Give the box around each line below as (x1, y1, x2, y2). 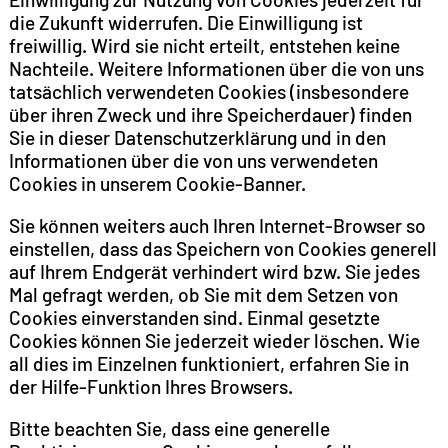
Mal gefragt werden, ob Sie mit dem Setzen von (8, 282, 398, 306)
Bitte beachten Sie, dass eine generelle (8, 416, 330, 440)
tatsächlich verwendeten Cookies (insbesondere (8, 79, 409, 103)
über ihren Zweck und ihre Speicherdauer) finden (8, 102, 412, 126)
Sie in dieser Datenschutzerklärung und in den (8, 125, 386, 149)
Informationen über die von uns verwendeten (8, 148, 378, 172)
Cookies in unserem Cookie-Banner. (8, 171, 310, 195)
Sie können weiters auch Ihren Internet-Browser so (8, 213, 426, 237)
